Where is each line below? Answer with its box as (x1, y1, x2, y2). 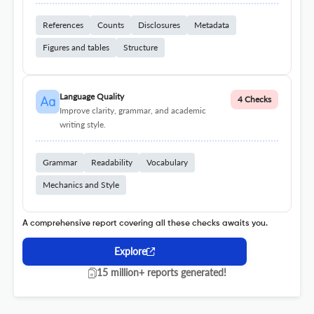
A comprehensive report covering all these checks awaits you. (22, 219, 268, 228)
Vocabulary (146, 157, 188, 168)
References (43, 20, 83, 31)
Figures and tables (43, 42, 109, 53)
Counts (97, 20, 124, 31)
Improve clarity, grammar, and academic (59, 105, 206, 116)
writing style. (59, 119, 106, 130)
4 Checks (238, 94, 271, 105)
